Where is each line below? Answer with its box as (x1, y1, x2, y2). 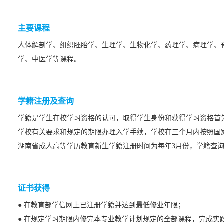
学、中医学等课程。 (18, 55, 81, 63)
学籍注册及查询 (18, 97, 74, 105)
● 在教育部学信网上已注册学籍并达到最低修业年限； (18, 201, 185, 209)
